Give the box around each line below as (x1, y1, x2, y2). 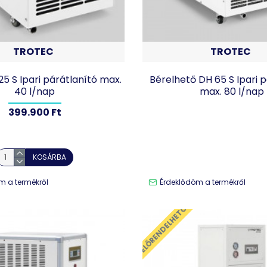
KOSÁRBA (33, 151, 67, 162)
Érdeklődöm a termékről (159, 176, 246, 187)
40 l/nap (14, 84, 55, 98)
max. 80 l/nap (200, 84, 265, 98)
